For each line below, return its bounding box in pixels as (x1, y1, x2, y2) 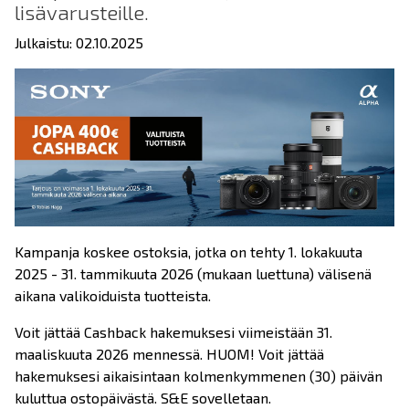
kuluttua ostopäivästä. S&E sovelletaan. (15, 389, 271, 407)
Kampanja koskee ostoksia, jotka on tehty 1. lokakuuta (15, 243, 362, 261)
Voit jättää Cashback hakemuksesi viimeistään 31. (15, 323, 332, 341)
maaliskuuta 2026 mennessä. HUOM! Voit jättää (15, 345, 324, 363)
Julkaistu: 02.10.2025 (15, 34, 143, 51)
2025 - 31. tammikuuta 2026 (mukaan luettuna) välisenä (15, 265, 372, 283)
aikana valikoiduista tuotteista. (15, 287, 211, 305)
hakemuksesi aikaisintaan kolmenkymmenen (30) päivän (15, 367, 383, 385)
